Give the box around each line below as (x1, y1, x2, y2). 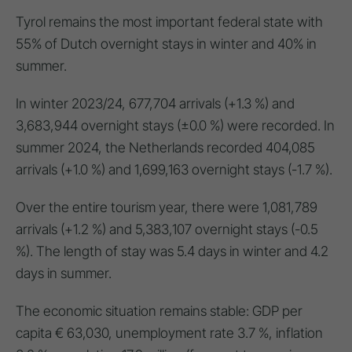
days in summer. (16, 264, 112, 281)
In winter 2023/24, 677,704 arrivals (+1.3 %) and (16, 94, 295, 112)
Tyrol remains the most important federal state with (16, 13, 323, 30)
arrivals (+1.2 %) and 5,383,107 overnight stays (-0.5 (16, 220, 318, 237)
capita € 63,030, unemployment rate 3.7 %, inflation (16, 324, 323, 341)
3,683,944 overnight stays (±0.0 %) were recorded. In (16, 116, 335, 134)
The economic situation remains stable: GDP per (16, 302, 302, 319)
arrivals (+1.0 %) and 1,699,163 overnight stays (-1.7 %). (16, 160, 332, 178)
